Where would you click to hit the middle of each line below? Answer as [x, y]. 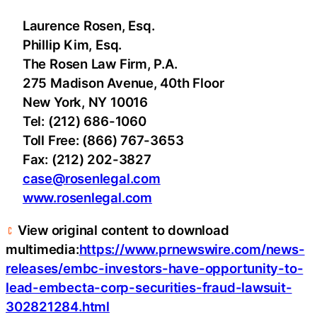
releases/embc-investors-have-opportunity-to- [155, 268]
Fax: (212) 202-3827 [79, 160]
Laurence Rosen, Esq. [80, 26]
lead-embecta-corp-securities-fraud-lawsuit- [149, 287]
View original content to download [122, 230]
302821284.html [58, 306]
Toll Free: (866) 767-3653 [95, 140]
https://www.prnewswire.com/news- [192, 249]
